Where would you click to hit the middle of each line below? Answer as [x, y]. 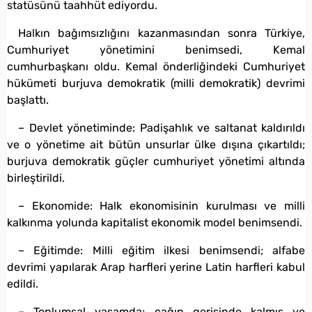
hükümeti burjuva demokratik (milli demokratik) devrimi [156, 83]
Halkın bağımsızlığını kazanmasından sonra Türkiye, [162, 33]
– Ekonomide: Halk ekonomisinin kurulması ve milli [162, 205]
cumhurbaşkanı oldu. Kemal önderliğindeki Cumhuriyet [156, 66]
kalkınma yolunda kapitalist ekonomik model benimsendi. [155, 222]
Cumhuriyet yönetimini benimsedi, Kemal [156, 49]
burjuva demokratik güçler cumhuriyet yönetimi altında [156, 161]
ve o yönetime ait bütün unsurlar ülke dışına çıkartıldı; [156, 144]
